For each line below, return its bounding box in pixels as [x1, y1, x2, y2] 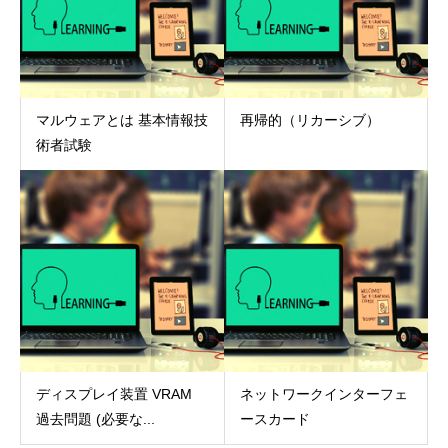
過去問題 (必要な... [36, 411, 155, 428]
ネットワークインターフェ [239, 386, 408, 403]
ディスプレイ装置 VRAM [36, 386, 192, 403]
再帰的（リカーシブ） [239, 111, 380, 128]
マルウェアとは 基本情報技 [36, 111, 208, 128]
